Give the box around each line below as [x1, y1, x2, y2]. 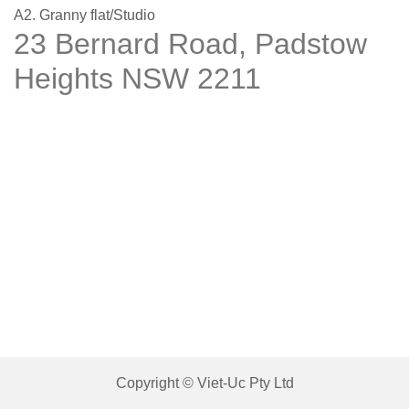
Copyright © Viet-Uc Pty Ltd [115, 375, 294, 391]
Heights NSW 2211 [14, 62, 261, 96]
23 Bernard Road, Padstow [14, 27, 367, 61]
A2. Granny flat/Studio [14, 7, 155, 24]
